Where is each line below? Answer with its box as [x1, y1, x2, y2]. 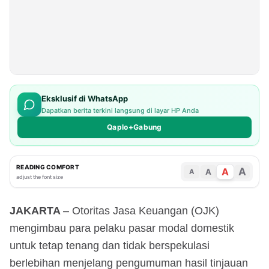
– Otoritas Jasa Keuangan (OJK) [63, 204, 219, 217]
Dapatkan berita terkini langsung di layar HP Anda [41, 106, 199, 115]
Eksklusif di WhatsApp [41, 94, 128, 104]
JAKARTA [10, 204, 63, 217]
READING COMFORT [16, 163, 79, 171]
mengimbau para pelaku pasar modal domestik [10, 222, 234, 234]
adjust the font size [16, 173, 63, 180]
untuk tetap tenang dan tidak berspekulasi [10, 239, 210, 252]
